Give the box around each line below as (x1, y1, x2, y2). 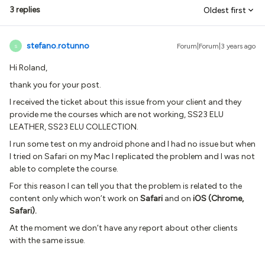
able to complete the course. (9, 164, 118, 174)
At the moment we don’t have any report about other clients (9, 223, 238, 233)
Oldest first (203, 5, 246, 15)
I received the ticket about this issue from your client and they (9, 97, 241, 107)
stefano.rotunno (27, 41, 89, 51)
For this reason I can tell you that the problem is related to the (9, 181, 242, 191)
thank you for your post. (9, 80, 101, 90)
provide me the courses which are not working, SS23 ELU (9, 109, 224, 119)
